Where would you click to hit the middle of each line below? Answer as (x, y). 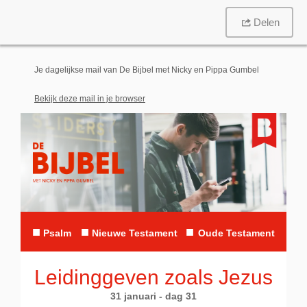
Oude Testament (236, 233)
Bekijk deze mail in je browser (90, 99)
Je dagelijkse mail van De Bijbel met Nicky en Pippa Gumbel (147, 70)
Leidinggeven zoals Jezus (153, 278)
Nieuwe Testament (135, 233)
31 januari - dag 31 (153, 296)
